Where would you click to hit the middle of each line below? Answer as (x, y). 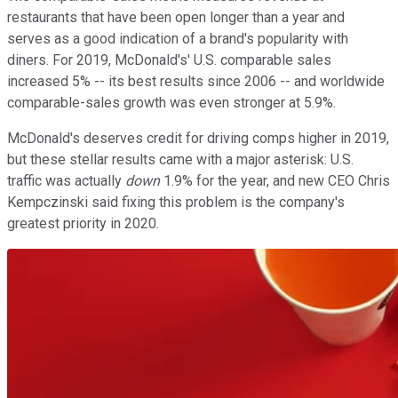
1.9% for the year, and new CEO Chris (275, 180)
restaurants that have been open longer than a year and (176, 17)
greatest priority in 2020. (83, 223)
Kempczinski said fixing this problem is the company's (176, 202)
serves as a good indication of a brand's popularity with (178, 38)
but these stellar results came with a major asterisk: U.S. (180, 159)
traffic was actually (66, 180)
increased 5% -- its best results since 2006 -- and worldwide (196, 81)
